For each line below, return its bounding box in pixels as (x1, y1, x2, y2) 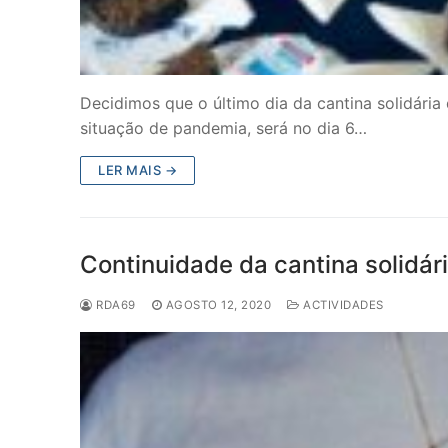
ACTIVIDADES (299, 298, 384, 313)
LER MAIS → (98, 162, 177, 179)
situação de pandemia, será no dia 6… (80, 118, 367, 139)
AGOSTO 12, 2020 (165, 298, 271, 313)
